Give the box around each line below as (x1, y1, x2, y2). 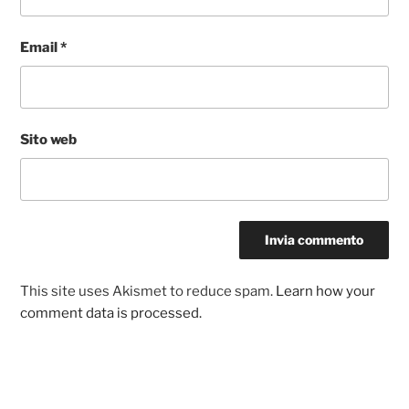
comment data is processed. (20, 304, 203, 321)
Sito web (20, 131, 78, 149)
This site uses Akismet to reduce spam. (20, 282, 277, 299)
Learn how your (276, 282, 376, 299)
